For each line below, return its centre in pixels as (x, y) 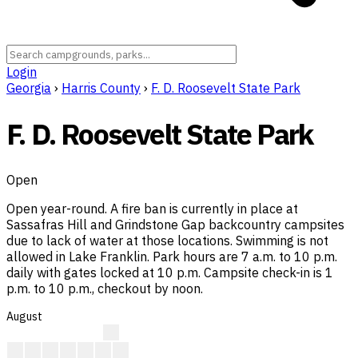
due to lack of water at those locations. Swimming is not (167, 241)
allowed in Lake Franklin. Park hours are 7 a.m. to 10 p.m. (172, 257)
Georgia (29, 88)
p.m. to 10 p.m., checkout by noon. (105, 289)
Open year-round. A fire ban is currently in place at (152, 209)
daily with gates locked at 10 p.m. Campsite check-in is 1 (170, 273)
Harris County (101, 88)
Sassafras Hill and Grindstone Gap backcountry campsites (175, 225)
